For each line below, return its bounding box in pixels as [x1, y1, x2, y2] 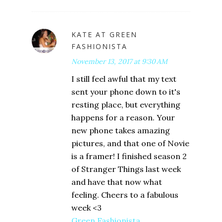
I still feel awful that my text [71, 74, 176, 84]
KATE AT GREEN [71, 30, 137, 40]
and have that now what [71, 177, 162, 187]
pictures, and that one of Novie [71, 138, 189, 149]
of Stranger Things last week [71, 164, 181, 174]
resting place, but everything [71, 100, 180, 110]
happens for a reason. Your [71, 112, 175, 123]
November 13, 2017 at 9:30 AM [71, 57, 167, 66]
